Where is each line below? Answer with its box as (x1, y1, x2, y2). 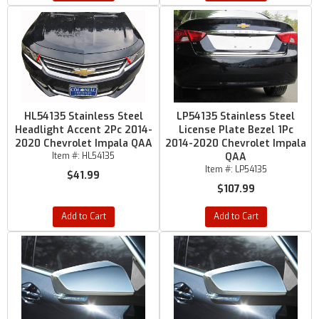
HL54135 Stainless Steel (23, 110, 143, 123)
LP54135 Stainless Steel (177, 110, 295, 123)
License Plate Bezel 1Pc (178, 123, 293, 137)
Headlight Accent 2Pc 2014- (14, 123, 152, 137)
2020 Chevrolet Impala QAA (14, 137, 152, 150)
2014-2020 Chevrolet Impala (165, 137, 306, 150)
